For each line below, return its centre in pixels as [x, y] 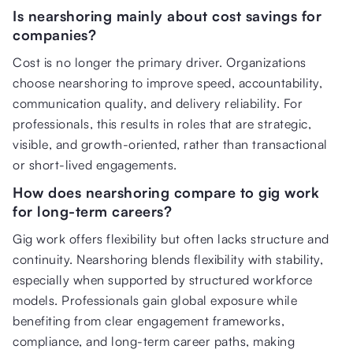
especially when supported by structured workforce [163, 279]
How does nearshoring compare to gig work [166, 192]
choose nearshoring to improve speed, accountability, [167, 82]
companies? [54, 34]
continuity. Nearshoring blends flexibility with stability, [168, 259]
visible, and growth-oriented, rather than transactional [170, 144]
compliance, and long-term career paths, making [154, 341]
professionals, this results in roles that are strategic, [162, 123]
